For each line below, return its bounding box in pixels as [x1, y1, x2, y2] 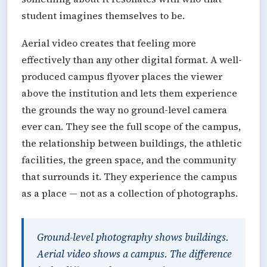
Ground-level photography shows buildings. [37, 229, 229, 244]
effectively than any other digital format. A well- [21, 52, 242, 66]
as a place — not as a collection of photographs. [21, 186, 238, 200]
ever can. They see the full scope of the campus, [21, 119, 241, 133]
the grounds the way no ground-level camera [21, 103, 227, 116]
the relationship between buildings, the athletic [21, 136, 242, 150]
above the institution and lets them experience [21, 86, 237, 100]
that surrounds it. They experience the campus [21, 169, 237, 183]
